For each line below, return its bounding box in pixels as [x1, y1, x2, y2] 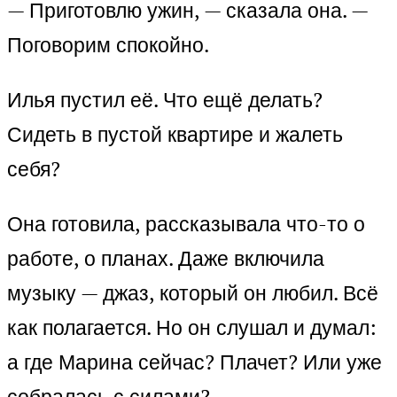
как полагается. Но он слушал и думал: [7, 313, 377, 341]
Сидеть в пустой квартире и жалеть [7, 120, 343, 148]
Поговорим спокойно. [7, 30, 209, 58]
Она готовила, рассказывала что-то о [7, 209, 365, 237]
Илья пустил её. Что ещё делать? [7, 85, 323, 113]
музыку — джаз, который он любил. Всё [7, 278, 378, 307]
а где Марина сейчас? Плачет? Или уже [7, 347, 382, 376]
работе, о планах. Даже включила [7, 244, 324, 272]
